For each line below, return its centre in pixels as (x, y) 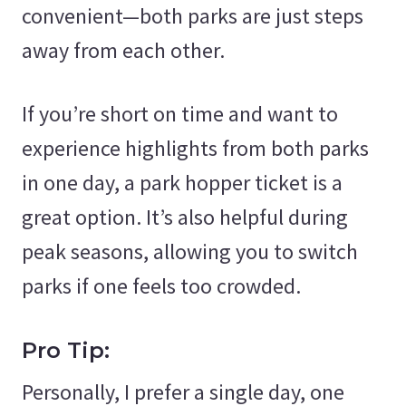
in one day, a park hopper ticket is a (182, 182)
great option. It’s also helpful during (185, 217)
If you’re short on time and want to (180, 113)
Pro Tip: (66, 350)
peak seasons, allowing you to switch (190, 251)
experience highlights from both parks (195, 148)
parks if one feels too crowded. (161, 285)
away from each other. (123, 50)
